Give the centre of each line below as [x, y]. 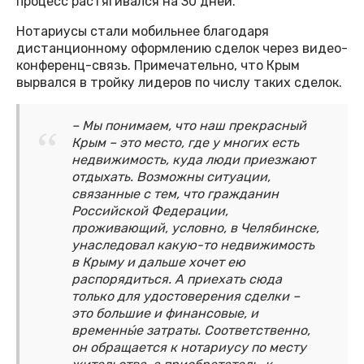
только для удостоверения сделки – [186, 297]
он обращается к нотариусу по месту [189, 348]
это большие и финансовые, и [165, 314]
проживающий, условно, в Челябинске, [195, 228]
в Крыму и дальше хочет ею [158, 262]
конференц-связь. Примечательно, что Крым [158, 66]
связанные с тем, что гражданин [175, 194]
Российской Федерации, [150, 211]
